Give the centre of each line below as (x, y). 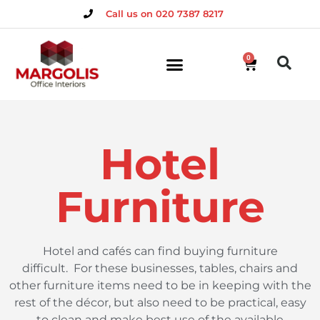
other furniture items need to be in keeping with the (160, 285)
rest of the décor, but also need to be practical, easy (160, 302)
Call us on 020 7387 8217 (164, 14)
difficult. (45, 268)
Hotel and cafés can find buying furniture (160, 251)
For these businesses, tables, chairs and (186, 268)
